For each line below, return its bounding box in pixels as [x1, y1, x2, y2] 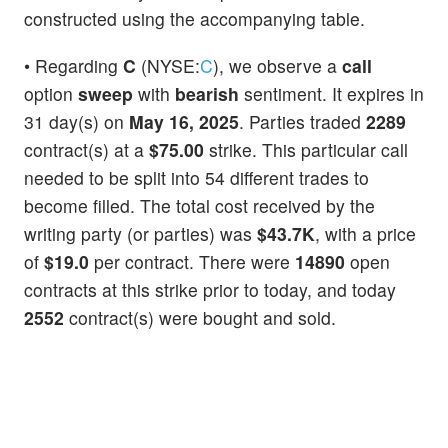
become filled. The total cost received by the [24, 192, 375, 218]
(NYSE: [136, 52, 200, 78]
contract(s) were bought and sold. [64, 304, 336, 330]
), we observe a [213, 52, 342, 78]
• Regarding [24, 52, 123, 78]
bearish [175, 80, 239, 106]
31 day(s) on [24, 108, 129, 134]
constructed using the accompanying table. [24, 5, 365, 31]
